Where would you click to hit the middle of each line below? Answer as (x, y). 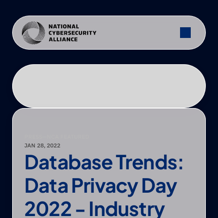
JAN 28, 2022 (42, 145)
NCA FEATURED (68, 136)
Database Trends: (104, 161)
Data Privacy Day (101, 185)
